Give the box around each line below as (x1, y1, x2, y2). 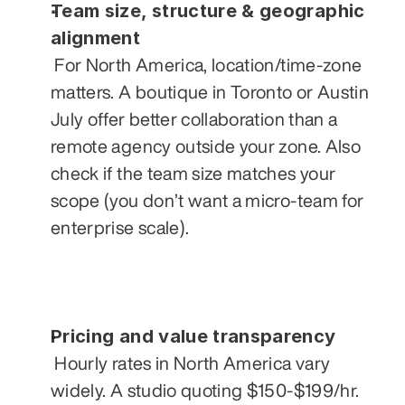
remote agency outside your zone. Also (51, 136, 361, 155)
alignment (51, 26, 141, 49)
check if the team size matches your (51, 163, 336, 183)
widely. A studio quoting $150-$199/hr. (51, 380, 360, 400)
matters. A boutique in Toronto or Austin (51, 81, 370, 101)
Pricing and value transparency (51, 325, 336, 347)
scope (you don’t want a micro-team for (51, 190, 364, 210)
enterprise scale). (51, 217, 190, 237)
